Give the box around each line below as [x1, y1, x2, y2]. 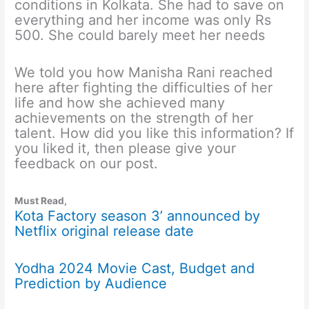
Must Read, [14, 195, 68, 207]
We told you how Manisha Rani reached [14, 64, 273, 81]
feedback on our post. [14, 155, 159, 172]
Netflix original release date [14, 223, 195, 240]
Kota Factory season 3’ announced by [14, 208, 261, 225]
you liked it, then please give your [14, 140, 237, 157]
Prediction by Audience [14, 275, 168, 292]
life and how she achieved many [14, 94, 226, 112]
